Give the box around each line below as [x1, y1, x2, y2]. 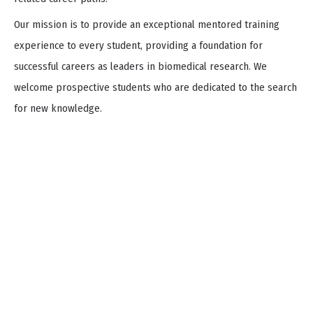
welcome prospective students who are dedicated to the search [14, 81, 297, 94]
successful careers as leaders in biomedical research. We [14, 60, 267, 73]
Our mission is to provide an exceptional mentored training [14, 18, 279, 31]
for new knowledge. [14, 102, 102, 115]
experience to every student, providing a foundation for [14, 39, 263, 52]
